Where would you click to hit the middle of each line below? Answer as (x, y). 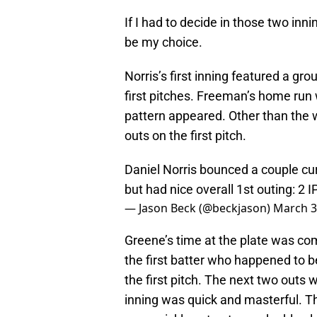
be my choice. (163, 42)
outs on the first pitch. (185, 135)
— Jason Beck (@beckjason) (199, 208)
